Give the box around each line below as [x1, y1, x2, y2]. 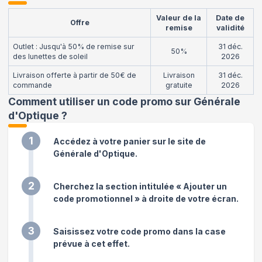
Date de [216, 13, 244, 22]
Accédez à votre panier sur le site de [53, 136, 206, 146]
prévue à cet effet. [53, 238, 130, 249]
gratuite [165, 80, 192, 89]
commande [13, 80, 52, 89]
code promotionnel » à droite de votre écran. [53, 193, 239, 204]
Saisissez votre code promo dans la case [53, 226, 226, 236]
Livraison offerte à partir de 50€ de [13, 70, 136, 80]
